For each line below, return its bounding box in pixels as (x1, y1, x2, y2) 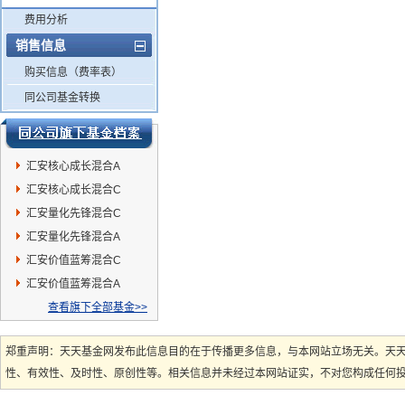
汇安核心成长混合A (26, 160, 120, 173)
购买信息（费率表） (24, 66, 122, 79)
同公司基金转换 (24, 91, 100, 104)
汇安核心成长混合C (26, 184, 121, 196)
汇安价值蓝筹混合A (26, 278, 120, 290)
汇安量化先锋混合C (26, 207, 121, 220)
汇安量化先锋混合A (26, 231, 120, 243)
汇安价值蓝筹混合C (26, 254, 121, 267)
